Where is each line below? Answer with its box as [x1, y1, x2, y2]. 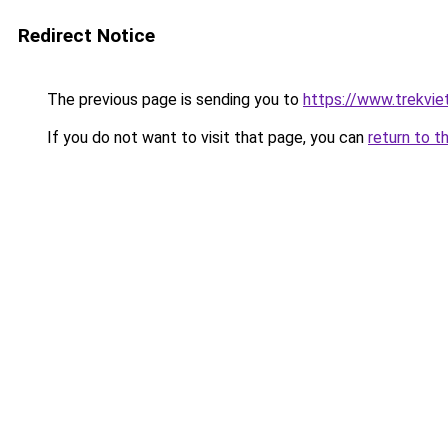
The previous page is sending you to [43, 90, 303, 109]
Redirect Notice [18, 24, 155, 47]
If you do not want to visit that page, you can [43, 128, 368, 147]
